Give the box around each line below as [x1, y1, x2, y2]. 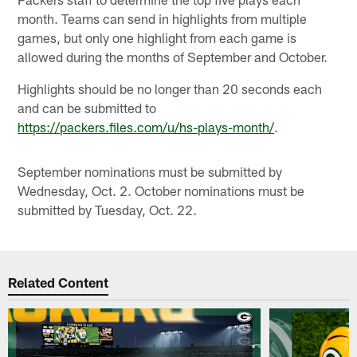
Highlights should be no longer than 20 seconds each [18, 80, 323, 96]
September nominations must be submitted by [18, 163, 283, 179]
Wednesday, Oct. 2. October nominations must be [18, 182, 305, 198]
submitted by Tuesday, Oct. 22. [18, 201, 198, 218]
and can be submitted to [18, 99, 157, 116]
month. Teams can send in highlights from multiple [18, 10, 308, 26]
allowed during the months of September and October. [18, 48, 328, 65]
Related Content [8, 274, 109, 291]
